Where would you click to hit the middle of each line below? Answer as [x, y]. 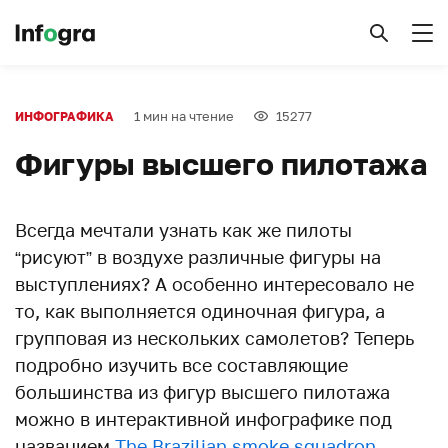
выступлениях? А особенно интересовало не [214, 284]
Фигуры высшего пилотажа [221, 164]
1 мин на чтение [184, 116]
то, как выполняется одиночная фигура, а [200, 311]
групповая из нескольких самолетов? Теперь [214, 338]
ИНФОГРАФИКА [64, 116]
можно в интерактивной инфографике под [203, 419]
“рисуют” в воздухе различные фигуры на [198, 257]
